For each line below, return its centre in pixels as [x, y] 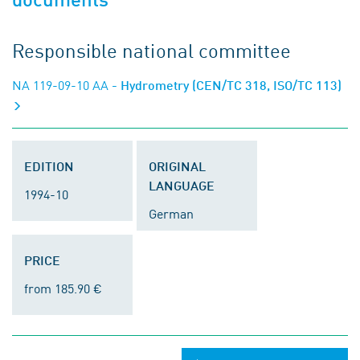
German [171, 213]
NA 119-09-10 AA [60, 84]
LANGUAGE [182, 185]
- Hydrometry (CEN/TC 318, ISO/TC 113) [225, 85]
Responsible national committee [151, 50]
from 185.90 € [63, 288]
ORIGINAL [177, 166]
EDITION [49, 166]
